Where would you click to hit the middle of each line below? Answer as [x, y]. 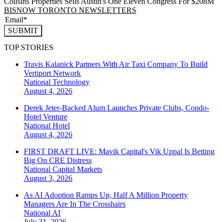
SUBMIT [23, 30]
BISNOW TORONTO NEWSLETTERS [70, 10]
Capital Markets [77, 169]
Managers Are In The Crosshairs [75, 204]
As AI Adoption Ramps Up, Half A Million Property [106, 195]
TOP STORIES [29, 48]
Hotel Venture [46, 117]
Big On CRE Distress [58, 161]
